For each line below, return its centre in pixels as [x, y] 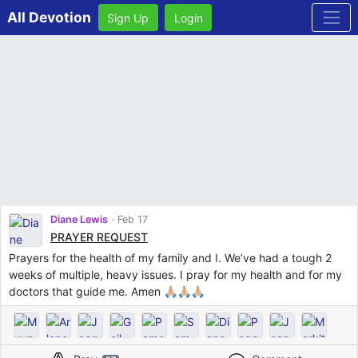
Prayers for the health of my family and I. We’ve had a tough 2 [170, 257]
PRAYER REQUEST [99, 237]
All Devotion [49, 17]
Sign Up [128, 18]
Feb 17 [131, 219]
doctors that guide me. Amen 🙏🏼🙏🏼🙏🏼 [106, 291]
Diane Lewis [79, 219]
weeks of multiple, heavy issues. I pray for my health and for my [175, 274]
